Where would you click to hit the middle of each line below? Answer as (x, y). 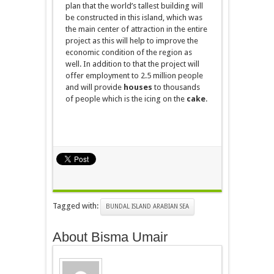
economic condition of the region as (128, 53)
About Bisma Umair (110, 237)
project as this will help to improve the (131, 41)
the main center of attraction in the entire (136, 29)
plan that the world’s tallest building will (134, 6)
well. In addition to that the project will (132, 64)
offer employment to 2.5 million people (134, 76)
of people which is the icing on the (126, 99)
